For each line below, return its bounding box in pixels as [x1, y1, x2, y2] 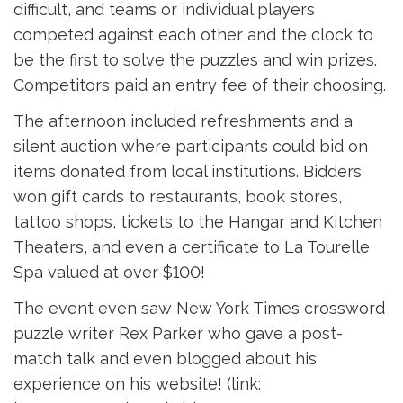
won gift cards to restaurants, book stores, [13, 187, 342, 206]
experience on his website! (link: [13, 374, 261, 393]
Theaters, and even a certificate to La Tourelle [13, 237, 370, 256]
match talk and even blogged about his [13, 349, 317, 368]
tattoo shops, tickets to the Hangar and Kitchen [13, 212, 382, 231]
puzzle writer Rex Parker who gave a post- [13, 324, 343, 343]
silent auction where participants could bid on [13, 137, 368, 156]
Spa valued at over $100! [13, 263, 205, 282]
